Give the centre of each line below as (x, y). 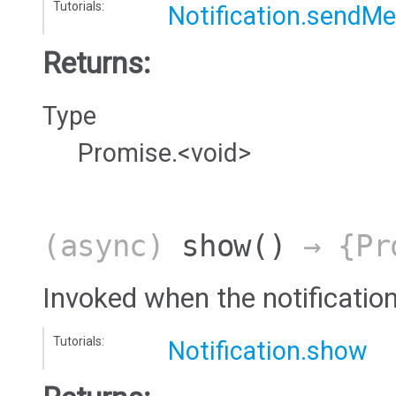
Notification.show (267, 351)
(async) (112, 247)
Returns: (96, 64)
